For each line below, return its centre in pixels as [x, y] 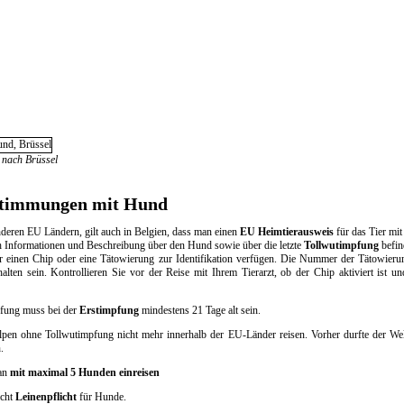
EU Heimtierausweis [287, 232]
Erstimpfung [109, 310]
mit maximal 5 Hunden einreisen [85, 372]
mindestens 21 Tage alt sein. [200, 310]
